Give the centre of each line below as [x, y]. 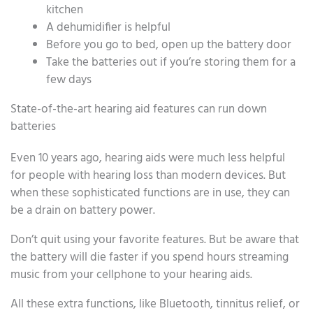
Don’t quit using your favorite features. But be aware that [155, 240]
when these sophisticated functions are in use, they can [150, 193]
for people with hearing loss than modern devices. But [148, 175]
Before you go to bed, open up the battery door [169, 45]
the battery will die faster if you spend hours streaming [150, 257]
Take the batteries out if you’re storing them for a [171, 62]
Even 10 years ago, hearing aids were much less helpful [148, 158]
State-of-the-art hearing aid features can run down [139, 109]
